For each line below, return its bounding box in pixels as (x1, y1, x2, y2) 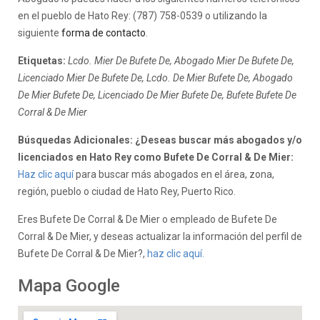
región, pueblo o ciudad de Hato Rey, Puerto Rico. (18, 185, 236, 197)
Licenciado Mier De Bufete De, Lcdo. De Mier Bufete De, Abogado (18, 71, 293, 84)
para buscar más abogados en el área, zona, (74, 168, 274, 180)
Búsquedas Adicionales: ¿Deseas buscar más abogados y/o (18, 134, 302, 146)
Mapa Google (18, 275, 120, 296)
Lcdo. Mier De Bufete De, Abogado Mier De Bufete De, (68, 54, 294, 66)
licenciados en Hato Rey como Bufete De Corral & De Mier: (18, 151, 294, 163)
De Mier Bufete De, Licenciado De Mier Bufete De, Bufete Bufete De (18, 89, 296, 101)
